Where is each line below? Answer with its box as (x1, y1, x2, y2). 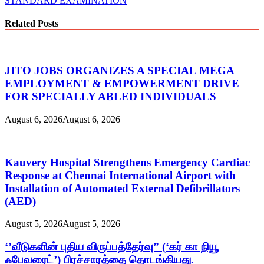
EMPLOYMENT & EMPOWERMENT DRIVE (5, 77, 239, 90)
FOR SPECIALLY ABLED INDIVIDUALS (5, 90, 216, 103)
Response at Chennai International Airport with (5, 169, 236, 181)
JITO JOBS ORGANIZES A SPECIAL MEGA (5, 64, 235, 77)
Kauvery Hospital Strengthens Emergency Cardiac (5, 156, 250, 169)
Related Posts (5, 18, 58, 29)
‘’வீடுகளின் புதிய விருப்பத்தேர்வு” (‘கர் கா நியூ (5, 240, 219, 253)
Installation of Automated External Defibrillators (5, 181, 240, 194)
